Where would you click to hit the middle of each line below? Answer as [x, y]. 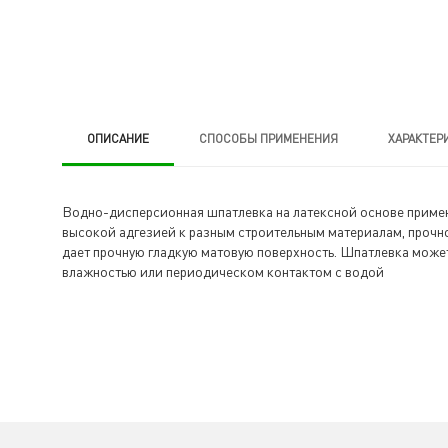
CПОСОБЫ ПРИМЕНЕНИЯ [268, 138]
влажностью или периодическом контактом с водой [223, 271]
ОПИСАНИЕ [118, 138]
